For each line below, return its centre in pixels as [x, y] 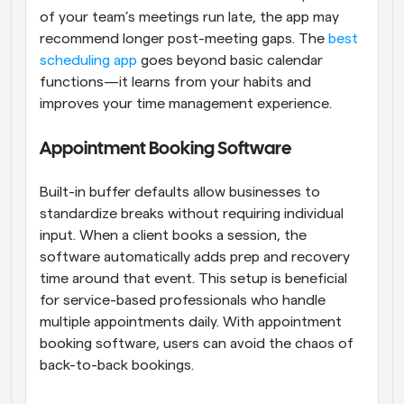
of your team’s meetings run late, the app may [189, 17]
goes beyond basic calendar [230, 60]
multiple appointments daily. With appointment [191, 321]
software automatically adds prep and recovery [195, 257]
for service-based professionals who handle [183, 300]
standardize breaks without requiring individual [192, 213]
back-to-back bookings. [117, 365]
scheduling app [88, 60]
